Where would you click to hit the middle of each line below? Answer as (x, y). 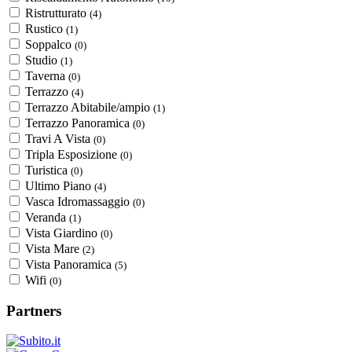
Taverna (47, 75)
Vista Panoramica (70, 264)
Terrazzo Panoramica (79, 123)
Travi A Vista (59, 138)
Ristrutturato (57, 13)
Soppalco (50, 44)
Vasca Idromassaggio (79, 201)
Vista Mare (54, 248)
